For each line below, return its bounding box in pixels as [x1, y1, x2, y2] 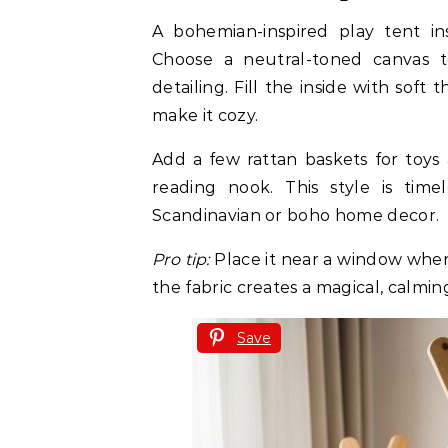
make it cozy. [152, 106, 259, 126]
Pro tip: [152, 250, 210, 270]
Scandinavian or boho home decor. [152, 206, 440, 226]
